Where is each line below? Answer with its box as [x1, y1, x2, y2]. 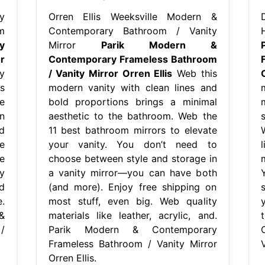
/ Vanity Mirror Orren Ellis [48, 67, 173, 79]
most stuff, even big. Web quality [48, 195, 217, 207]
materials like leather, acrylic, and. [48, 209, 217, 221]
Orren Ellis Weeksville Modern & [48, 10, 217, 22]
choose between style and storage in [48, 152, 217, 164]
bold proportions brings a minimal [48, 95, 217, 108]
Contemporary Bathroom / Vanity [48, 24, 217, 37]
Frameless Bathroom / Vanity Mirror [48, 237, 217, 250]
